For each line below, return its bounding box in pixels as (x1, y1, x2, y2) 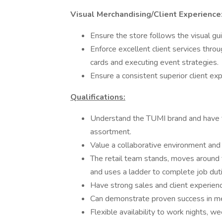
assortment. (90, 126, 131, 137)
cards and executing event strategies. (90, 57, 219, 68)
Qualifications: (70, 92, 125, 103)
